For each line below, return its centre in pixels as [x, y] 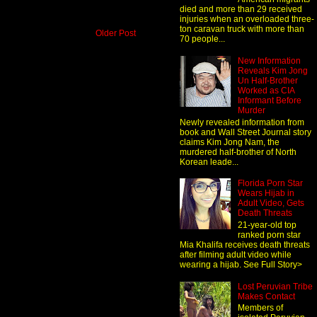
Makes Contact [266, 296]
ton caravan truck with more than [242, 29]
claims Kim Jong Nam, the [230, 142]
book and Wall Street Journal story [246, 132]
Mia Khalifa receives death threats [245, 244]
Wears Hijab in [266, 194]
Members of [260, 307]
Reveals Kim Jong [272, 71]
